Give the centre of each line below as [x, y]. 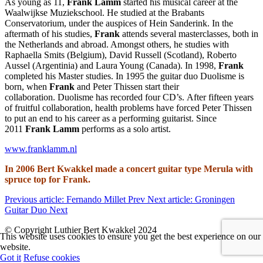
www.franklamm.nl [41, 149]
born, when [27, 86]
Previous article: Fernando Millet [66, 199]
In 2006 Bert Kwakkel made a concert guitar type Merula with [129, 168]
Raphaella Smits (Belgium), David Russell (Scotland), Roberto [121, 55]
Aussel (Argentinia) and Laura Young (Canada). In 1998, [112, 65]
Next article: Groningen [191, 199]
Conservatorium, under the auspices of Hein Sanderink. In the [119, 23]
